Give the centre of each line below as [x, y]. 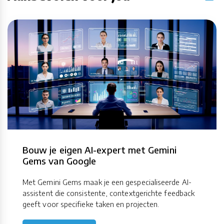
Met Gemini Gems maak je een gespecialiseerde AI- [107, 182]
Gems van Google [59, 160]
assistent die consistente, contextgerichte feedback [109, 193]
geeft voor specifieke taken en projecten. [91, 204]
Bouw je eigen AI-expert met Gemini [99, 149]
